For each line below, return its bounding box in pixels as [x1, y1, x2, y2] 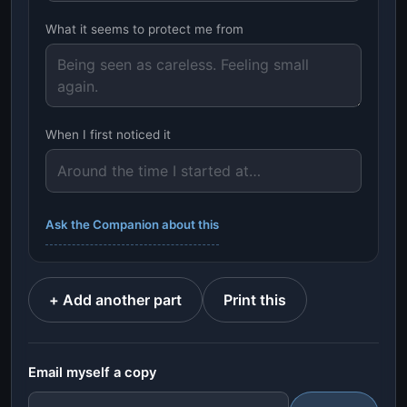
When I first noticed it [45, 126, 171, 142]
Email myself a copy [28, 363, 156, 381]
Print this [223, 290, 286, 309]
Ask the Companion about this [45, 216, 219, 232]
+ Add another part [49, 290, 182, 309]
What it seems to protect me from [45, 21, 243, 36]
